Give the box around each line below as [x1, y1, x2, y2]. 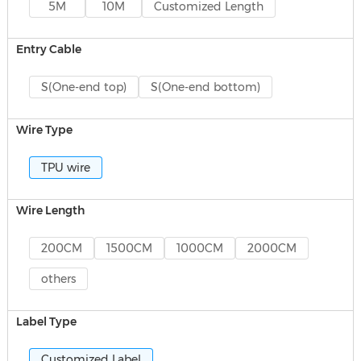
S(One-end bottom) [150, 80, 260, 94]
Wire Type [15, 122, 73, 137]
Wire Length [15, 203, 85, 218]
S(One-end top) [40, 80, 127, 94]
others [40, 272, 76, 286]
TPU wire [40, 160, 90, 175]
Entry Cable [15, 42, 81, 56]
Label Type [15, 314, 77, 329]
